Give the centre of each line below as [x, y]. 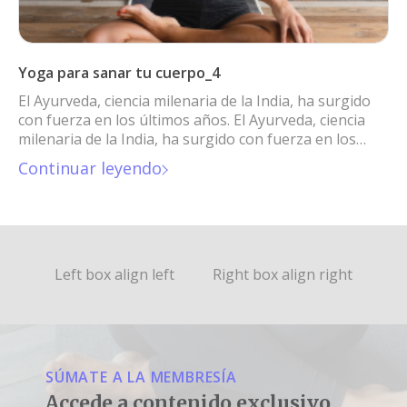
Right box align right [283, 275]
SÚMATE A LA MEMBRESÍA [141, 377]
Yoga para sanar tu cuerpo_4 [119, 73]
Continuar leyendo [90, 169]
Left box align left [114, 275]
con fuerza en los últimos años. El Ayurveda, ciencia [192, 120]
